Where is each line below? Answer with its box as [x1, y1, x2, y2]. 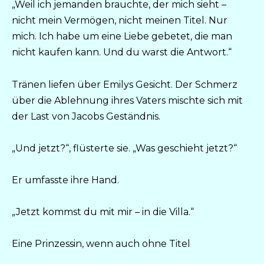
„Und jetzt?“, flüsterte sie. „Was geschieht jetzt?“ [12, 142, 237, 154]
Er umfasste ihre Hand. [12, 174, 119, 186]
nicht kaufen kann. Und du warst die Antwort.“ [12, 47, 232, 58]
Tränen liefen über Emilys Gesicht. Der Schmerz [12, 78, 237, 90]
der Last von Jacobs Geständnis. [12, 110, 160, 122]
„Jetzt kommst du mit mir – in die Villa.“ [12, 206, 194, 218]
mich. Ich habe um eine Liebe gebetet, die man [12, 31, 232, 42]
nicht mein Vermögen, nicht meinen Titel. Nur [12, 15, 227, 27]
